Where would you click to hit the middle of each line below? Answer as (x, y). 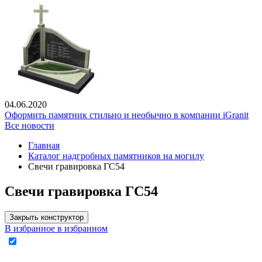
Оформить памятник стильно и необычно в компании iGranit (127, 115)
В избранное (30, 229)
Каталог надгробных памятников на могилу (116, 156)
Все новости (30, 126)
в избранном (82, 229)
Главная (44, 146)
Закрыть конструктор (46, 218)
